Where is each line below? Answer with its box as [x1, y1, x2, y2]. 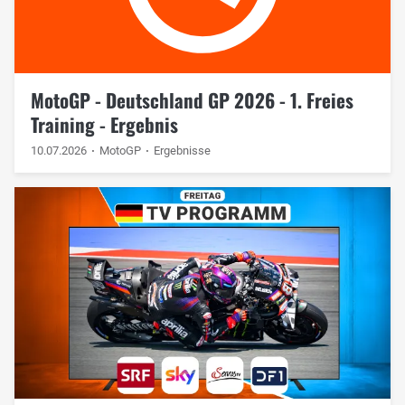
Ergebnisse [154, 143, 212, 157]
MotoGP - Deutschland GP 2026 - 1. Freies [30, 85, 353, 114]
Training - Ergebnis [30, 109, 178, 138]
